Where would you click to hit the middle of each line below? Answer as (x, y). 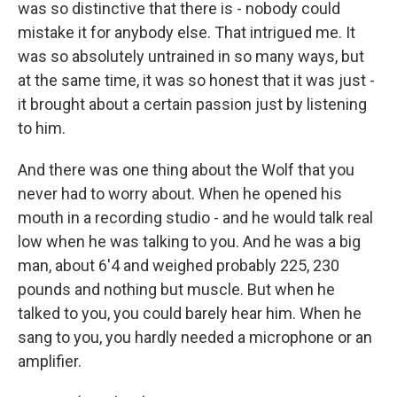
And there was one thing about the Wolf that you (186, 170)
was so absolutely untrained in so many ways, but (191, 56)
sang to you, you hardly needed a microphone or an (195, 337)
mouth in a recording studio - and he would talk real (195, 218)
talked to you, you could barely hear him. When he (190, 313)
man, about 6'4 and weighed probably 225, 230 (179, 265)
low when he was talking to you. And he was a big (189, 241)
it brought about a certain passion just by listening (192, 104)
